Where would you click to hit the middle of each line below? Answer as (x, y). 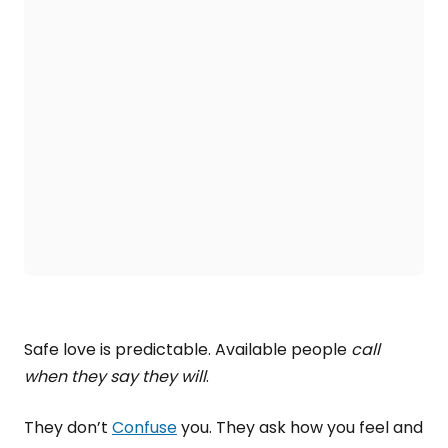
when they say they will (115, 376)
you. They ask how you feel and (300, 427)
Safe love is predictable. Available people (187, 349)
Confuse (144, 427)
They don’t (68, 427)
